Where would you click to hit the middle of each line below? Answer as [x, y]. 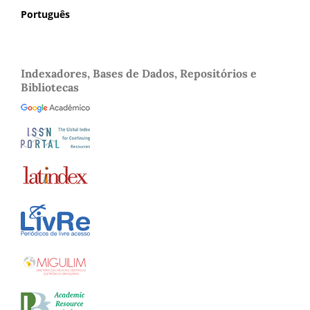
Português [45, 14]
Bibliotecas [50, 87]
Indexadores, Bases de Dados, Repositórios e [139, 73]
